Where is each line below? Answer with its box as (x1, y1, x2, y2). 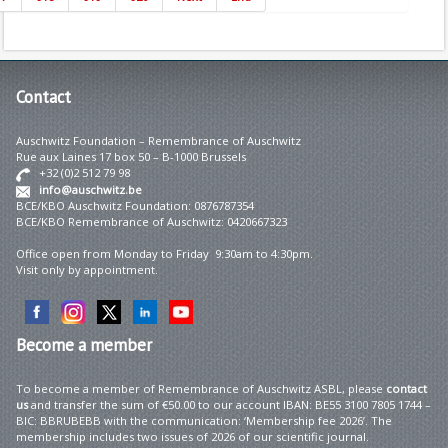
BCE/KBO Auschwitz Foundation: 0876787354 (16, 197, 254, 213)
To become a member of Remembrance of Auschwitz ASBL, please (16, 380, 386, 396)
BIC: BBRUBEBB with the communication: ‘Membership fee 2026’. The (16, 412, 392, 428)
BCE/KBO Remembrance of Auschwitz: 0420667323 (16, 213, 287, 229)
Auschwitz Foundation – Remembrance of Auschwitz (16, 132, 301, 148)
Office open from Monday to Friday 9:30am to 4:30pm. (16, 245, 313, 261)
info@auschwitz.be (39, 181, 142, 197)
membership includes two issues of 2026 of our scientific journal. (16, 428, 369, 444)
